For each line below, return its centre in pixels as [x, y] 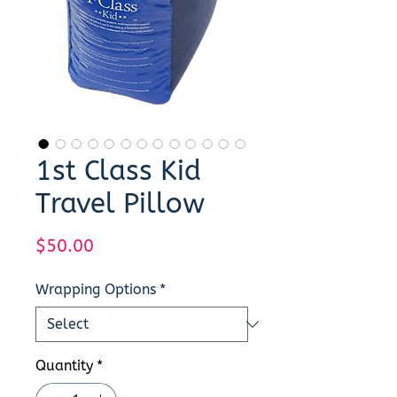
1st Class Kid [118, 171]
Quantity [64, 366]
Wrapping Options [96, 290]
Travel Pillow [120, 204]
